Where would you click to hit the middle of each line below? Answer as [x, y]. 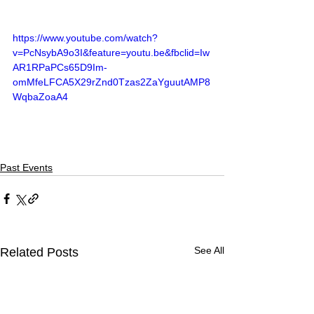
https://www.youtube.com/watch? [85, 38]
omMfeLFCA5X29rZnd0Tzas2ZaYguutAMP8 [111, 82]
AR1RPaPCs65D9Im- [60, 68]
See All [209, 250]
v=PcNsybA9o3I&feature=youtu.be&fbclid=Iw [111, 53]
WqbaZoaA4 [40, 97]
